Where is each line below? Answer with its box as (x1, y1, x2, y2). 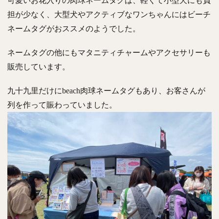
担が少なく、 (7, 10, 54, 19)
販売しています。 (7, 62, 70, 71)
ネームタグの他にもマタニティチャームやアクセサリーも (7, 48, 211, 57)
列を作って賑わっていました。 (7, 100, 117, 109)
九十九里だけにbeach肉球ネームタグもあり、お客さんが (7, 86, 205, 95)
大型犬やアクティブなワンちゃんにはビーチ (54, 10, 211, 19)
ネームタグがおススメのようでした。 (7, 24, 140, 33)
